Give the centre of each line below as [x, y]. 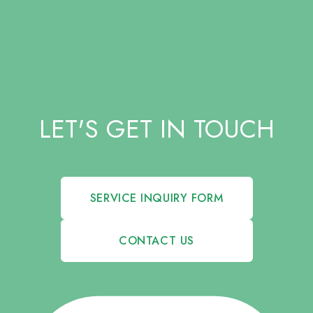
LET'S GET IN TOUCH [156, 129]
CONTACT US [156, 241]
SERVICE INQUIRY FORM [156, 198]
